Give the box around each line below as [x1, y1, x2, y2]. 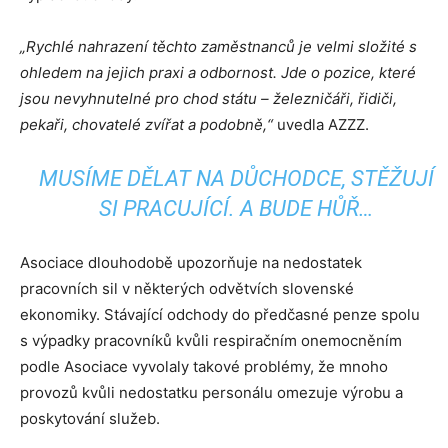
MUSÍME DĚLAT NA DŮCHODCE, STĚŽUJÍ [38, 166, 434, 191]
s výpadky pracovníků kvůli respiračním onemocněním [20, 331, 402, 350]
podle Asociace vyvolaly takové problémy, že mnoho [20, 357, 388, 376]
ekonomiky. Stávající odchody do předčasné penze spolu [20, 305, 420, 324]
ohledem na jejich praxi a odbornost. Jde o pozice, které [20, 63, 416, 82]
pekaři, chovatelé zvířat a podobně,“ [20, 115, 273, 134]
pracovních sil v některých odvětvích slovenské [20, 279, 354, 298]
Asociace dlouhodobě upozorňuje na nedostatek [20, 253, 362, 272]
